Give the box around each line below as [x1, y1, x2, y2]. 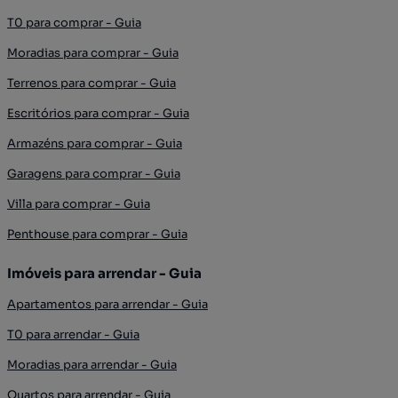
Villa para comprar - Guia [7, 195, 150, 211]
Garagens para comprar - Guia [7, 165, 180, 181]
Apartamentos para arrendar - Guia [7, 296, 208, 312]
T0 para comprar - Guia [7, 14, 141, 30]
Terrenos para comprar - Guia [7, 75, 176, 91]
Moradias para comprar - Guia [7, 44, 179, 60]
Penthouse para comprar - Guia [7, 226, 187, 242]
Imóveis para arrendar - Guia [7, 264, 202, 282]
